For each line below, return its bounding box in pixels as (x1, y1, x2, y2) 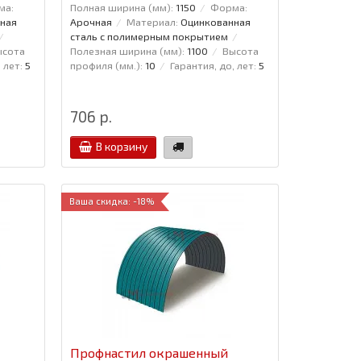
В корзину (95, 139, 147, 153)
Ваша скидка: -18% (68, 195, 155, 206)
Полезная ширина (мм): (69, 44, 185, 57)
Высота (222, 44, 259, 57)
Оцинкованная (180, 15, 251, 28)
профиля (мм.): (69, 58, 143, 72)
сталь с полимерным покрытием (69, 29, 228, 43)
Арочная (69, 15, 112, 28)
